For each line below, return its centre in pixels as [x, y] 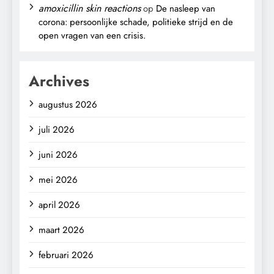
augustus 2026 [68, 104]
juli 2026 [57, 129]
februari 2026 [66, 255]
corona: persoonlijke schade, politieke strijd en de [136, 22]
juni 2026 [58, 154]
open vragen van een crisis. [92, 35]
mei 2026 [58, 180]
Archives [59, 81]
